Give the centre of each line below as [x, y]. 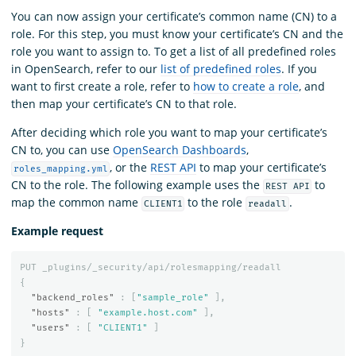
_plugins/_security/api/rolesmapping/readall [161, 268]
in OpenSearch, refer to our [86, 68]
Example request [57, 230]
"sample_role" [172, 298]
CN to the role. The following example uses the [137, 184]
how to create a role [246, 86]
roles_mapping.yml [60, 168]
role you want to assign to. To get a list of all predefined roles [174, 51]
